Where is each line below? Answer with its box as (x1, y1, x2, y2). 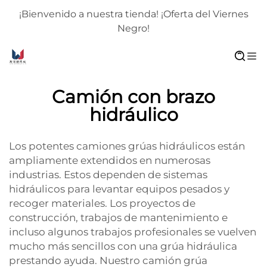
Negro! (117, 23, 150, 34)
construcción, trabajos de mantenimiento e (9, 212, 228, 223)
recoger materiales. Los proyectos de (9, 197, 195, 209)
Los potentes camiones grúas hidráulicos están (9, 140, 245, 152)
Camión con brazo (52, 86, 215, 108)
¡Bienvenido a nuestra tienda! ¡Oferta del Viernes (18, 8, 249, 20)
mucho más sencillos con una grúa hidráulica (9, 240, 237, 252)
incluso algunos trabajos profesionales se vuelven (9, 226, 256, 238)
